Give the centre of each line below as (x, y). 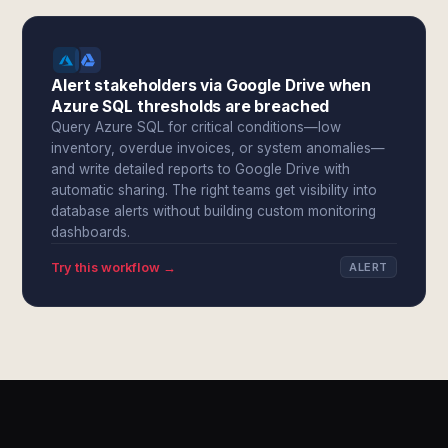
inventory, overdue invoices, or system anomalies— (218, 148)
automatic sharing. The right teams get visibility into (214, 190)
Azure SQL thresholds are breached (190, 106)
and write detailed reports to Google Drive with (201, 169)
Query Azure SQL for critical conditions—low (196, 127)
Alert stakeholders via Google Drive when (211, 85)
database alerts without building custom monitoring (214, 211)
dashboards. (91, 232)
